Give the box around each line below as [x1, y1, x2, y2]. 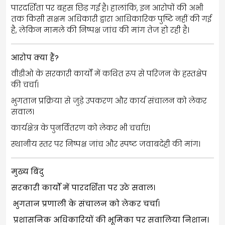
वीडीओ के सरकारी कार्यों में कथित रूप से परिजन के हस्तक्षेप [11, 68, 207, 79]
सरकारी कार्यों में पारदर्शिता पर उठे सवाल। [11, 182, 155, 193]
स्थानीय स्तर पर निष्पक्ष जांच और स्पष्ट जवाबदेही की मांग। [11, 138, 200, 149]
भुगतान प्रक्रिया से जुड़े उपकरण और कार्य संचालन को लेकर [11, 95, 207, 106]
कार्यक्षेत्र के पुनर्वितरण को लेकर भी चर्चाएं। [11, 122, 150, 133]
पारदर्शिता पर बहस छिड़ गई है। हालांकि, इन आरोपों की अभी [11, 2, 203, 13]
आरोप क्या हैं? [11, 52, 59, 63]
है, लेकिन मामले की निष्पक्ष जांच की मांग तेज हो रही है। [11, 24, 189, 35]
